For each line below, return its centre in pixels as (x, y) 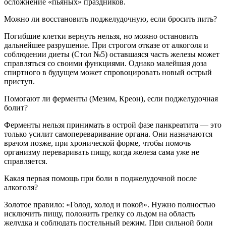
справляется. (26, 161)
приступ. (19, 82)
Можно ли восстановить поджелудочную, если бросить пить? (110, 19)
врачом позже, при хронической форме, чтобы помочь (97, 143)
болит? (16, 108)
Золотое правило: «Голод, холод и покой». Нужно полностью (110, 205)
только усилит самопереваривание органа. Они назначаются (108, 134)
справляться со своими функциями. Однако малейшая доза (105, 64)
